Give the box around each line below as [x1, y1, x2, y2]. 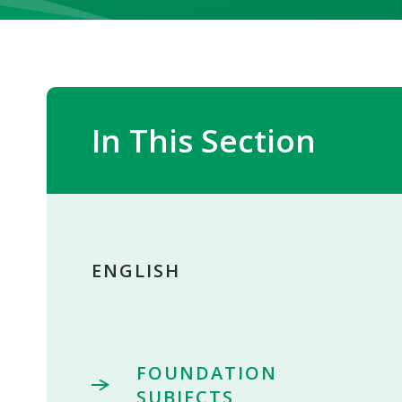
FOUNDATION [136, 360, 278, 385]
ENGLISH [92, 258, 181, 284]
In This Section [92, 118, 317, 162]
